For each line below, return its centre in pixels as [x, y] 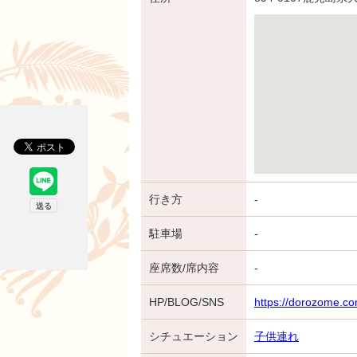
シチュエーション [194, 336]
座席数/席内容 [184, 268]
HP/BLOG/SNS [186, 302]
